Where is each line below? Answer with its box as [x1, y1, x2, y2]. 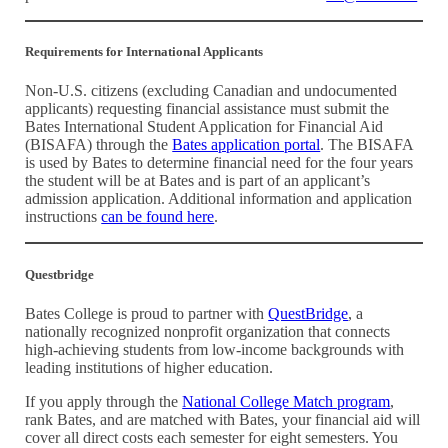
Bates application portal [172, 136, 321, 154]
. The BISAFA [320, 136, 414, 154]
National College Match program [182, 392, 391, 410]
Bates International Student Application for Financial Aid [25, 118, 384, 136]
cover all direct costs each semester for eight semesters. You [25, 428, 399, 446]
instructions [25, 208, 102, 226]
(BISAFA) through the [25, 136, 173, 154]
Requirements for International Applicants [25, 44, 264, 60]
